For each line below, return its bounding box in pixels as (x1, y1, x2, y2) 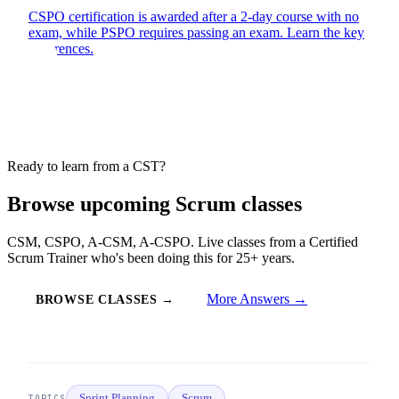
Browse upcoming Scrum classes (7, 192, 302, 216)
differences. (28, 41, 94, 57)
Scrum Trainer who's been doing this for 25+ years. (7, 250, 295, 266)
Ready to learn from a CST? (7, 159, 166, 175)
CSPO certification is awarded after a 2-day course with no (28, 9, 359, 25)
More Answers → (207, 291, 308, 307)
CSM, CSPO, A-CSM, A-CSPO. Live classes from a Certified (7, 234, 358, 250)
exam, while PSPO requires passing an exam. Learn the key (28, 25, 364, 41)
